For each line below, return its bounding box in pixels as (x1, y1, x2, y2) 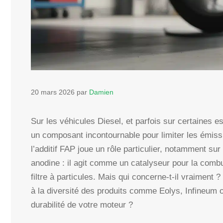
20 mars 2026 (31, 88, 75, 97)
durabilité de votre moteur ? (31, 200, 133, 210)
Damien (89, 88, 113, 97)
